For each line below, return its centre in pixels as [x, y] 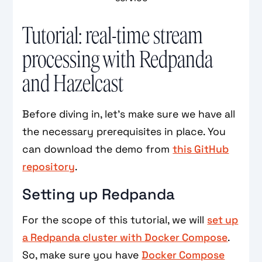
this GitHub [201, 149]
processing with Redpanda [118, 60]
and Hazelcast [73, 84]
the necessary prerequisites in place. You [124, 131]
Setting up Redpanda [99, 194]
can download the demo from [98, 149]
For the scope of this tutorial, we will [115, 220]
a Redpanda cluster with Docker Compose [125, 237]
